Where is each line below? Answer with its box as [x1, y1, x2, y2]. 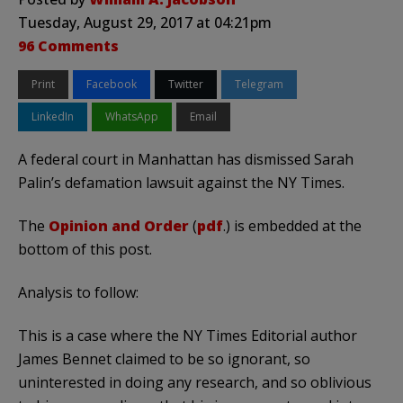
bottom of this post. [18, 238, 152, 259]
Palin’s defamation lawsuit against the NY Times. [18, 172, 345, 193]
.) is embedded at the [223, 215, 362, 236]
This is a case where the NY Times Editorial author [18, 325, 357, 345]
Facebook [86, 76, 137, 92]
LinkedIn [31, 108, 74, 124]
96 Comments [18, 35, 119, 56]
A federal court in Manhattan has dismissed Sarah [18, 148, 354, 169]
